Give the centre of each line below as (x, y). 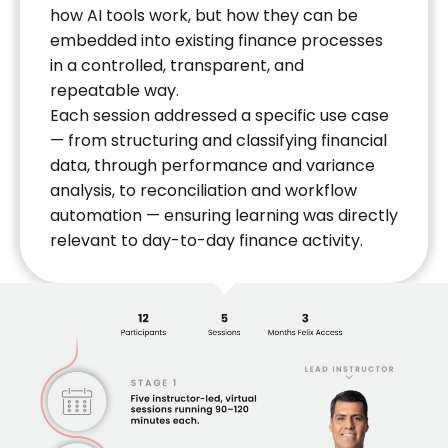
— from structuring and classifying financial (218, 140)
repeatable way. (114, 90)
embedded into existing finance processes (216, 40)
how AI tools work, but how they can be (204, 15)
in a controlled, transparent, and (177, 65)
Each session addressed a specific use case (219, 115)
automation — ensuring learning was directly (224, 215)
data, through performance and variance (212, 165)
